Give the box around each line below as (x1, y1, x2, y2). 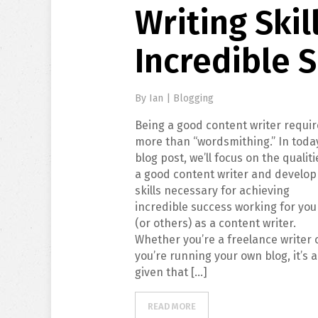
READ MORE (148, 301, 197, 312)
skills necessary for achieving (135, 184, 290, 197)
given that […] (135, 265, 208, 279)
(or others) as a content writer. (135, 216, 297, 230)
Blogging (173, 92, 214, 104)
